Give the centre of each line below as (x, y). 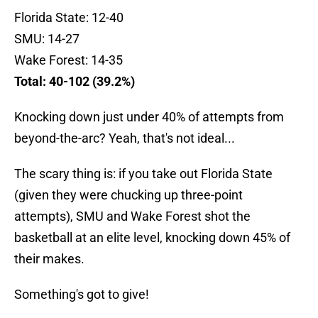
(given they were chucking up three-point (128, 195)
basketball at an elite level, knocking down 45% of (152, 238)
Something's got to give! (82, 295)
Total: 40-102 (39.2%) (75, 82)
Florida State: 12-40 (69, 18)
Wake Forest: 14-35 (68, 60)
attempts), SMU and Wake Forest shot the (132, 216)
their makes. (49, 259)
